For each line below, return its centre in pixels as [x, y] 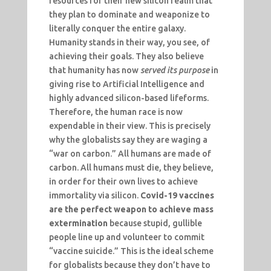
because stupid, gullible [155, 224]
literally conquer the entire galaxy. [117, 29]
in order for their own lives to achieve [123, 182]
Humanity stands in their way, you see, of [129, 43]
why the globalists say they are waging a [128, 140]
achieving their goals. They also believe [126, 57]
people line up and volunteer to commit [126, 237]
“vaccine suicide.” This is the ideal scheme [131, 251]
